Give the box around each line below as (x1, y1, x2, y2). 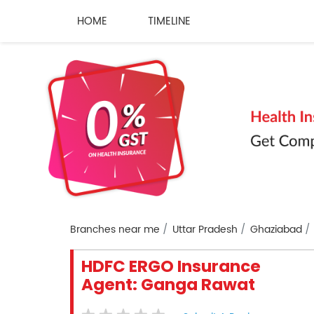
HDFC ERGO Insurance (81, 255, 261, 278)
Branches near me (69, 221, 160, 238)
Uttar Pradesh (172, 221, 238, 238)
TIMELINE (147, 12, 191, 30)
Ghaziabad (250, 221, 302, 238)
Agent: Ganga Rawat (81, 273, 255, 296)
